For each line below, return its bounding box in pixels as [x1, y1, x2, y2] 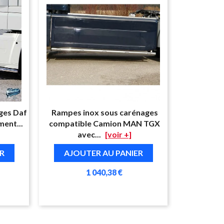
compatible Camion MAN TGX [49, 118, 160, 128]
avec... [77, 129, 101, 139]
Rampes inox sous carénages [51, 107, 158, 117]
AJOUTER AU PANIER [63, 147, 143, 157]
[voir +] [105, 129, 132, 139]
